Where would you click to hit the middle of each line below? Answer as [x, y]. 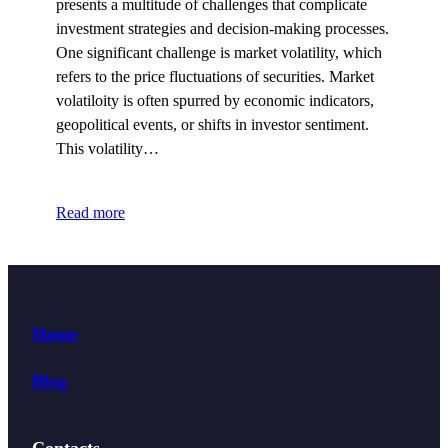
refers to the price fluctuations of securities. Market [215, 76]
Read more [90, 212]
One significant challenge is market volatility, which [219, 52]
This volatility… [107, 148]
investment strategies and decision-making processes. [222, 28]
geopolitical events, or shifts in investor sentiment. [212, 124]
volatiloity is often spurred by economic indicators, [215, 100]
